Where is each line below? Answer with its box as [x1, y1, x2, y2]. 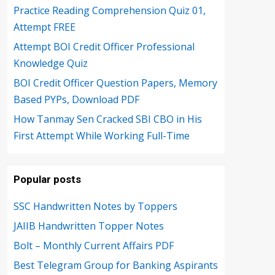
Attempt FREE [14, 20, 76, 34]
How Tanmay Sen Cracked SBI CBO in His [14, 112, 202, 126]
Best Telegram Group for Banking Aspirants [14, 258, 218, 272]
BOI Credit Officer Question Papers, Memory [14, 76, 217, 90]
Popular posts [14, 173, 81, 185]
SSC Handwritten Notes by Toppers [14, 199, 177, 213]
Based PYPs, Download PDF [14, 93, 139, 106]
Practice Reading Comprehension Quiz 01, [14, 4, 206, 17]
